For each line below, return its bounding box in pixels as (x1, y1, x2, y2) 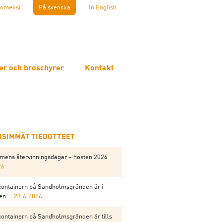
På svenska (39, 4, 70, 11)
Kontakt (85, 64, 114, 72)
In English (89, 4, 116, 11)
